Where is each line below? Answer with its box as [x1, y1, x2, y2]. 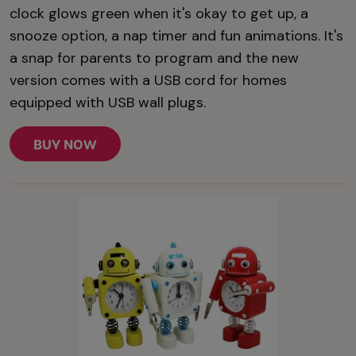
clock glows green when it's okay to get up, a [10, 3, 308, 23]
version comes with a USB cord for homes [10, 70, 287, 90]
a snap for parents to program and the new [10, 48, 299, 68]
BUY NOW [33, 135, 97, 153]
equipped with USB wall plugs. [10, 92, 206, 112]
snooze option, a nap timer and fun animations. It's [10, 25, 343, 45]
